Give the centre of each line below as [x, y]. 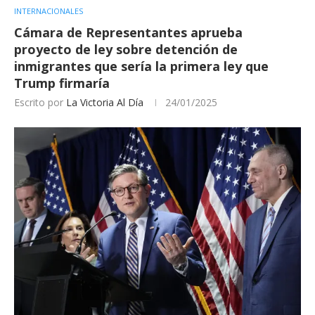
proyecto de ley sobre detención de [126, 49]
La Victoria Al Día [105, 102]
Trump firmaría [62, 83]
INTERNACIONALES [49, 11]
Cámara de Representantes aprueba [128, 32]
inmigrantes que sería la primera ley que [141, 66]
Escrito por [40, 102]
